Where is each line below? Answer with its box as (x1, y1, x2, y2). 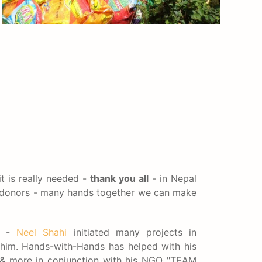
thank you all (90, 173, 149, 184)
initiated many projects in (67, 226, 197, 238)
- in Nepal (149, 173, 197, 184)
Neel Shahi (16, 226, 67, 238)
